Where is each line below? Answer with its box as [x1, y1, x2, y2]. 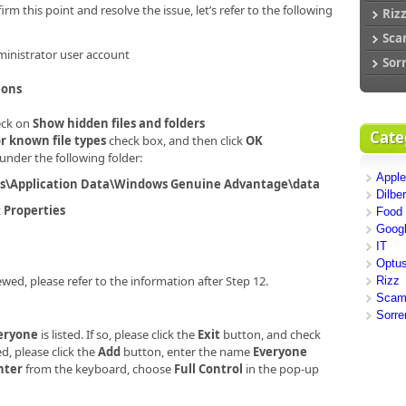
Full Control [174, 360, 243, 377]
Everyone [253, 343, 307, 360]
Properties [4, 202, 65, 219]
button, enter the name [121, 343, 253, 360]
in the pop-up [243, 360, 319, 377]
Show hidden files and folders [33, 114, 205, 131]
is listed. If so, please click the [38, 325, 198, 343]
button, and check [220, 325, 321, 343]
